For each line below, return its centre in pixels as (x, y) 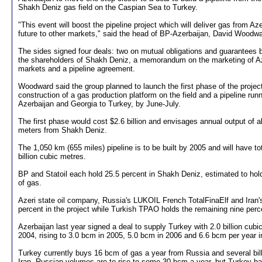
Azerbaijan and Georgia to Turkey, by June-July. (99, 104)
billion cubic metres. (52, 156)
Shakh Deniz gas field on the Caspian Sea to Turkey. (108, 7)
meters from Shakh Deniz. (63, 130)
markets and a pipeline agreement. (77, 69)
